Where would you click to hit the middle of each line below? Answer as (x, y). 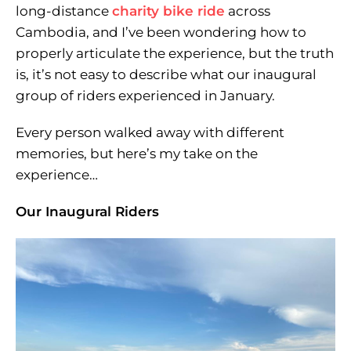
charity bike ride (168, 11)
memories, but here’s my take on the (137, 154)
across (248, 11)
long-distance (64, 11)
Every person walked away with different (150, 132)
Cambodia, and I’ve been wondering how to (161, 32)
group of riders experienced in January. (145, 96)
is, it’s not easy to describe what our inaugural (166, 74)
